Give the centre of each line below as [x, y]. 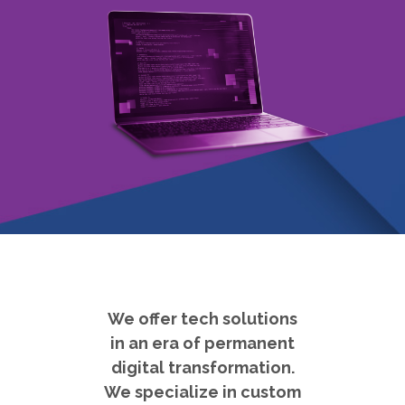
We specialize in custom [202, 391]
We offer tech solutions [202, 318]
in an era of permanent [202, 343]
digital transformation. [202, 367]
